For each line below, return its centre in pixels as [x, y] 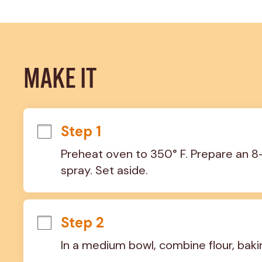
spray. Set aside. [104, 170]
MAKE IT [60, 80]
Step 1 [81, 131]
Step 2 [82, 222]
